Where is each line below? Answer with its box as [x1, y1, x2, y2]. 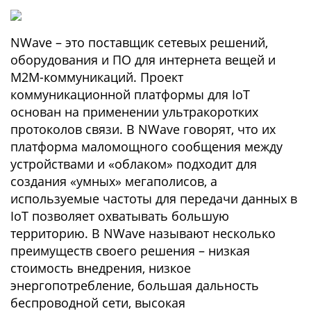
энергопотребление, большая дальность [10, 277, 259, 294]
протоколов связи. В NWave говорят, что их [10, 121, 276, 137]
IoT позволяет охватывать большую [10, 208, 229, 224]
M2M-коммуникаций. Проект [10, 69, 183, 85]
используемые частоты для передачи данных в [10, 190, 297, 207]
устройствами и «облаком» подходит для [10, 155, 257, 172]
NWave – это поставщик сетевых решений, [10, 34, 268, 51]
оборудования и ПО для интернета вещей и [10, 51, 276, 68]
